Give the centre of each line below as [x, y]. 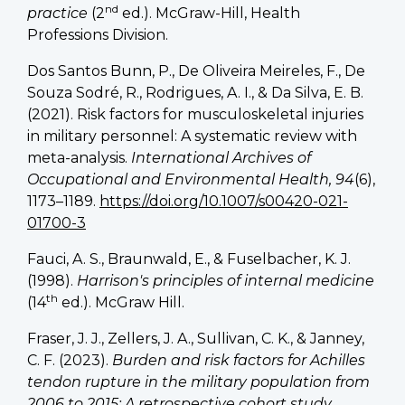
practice [57, 13]
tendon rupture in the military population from [198, 381]
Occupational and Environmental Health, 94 [191, 179]
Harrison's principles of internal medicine [226, 280]
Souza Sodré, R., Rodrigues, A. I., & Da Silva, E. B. [195, 92]
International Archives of [221, 157]
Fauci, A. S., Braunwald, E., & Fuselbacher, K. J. [189, 259]
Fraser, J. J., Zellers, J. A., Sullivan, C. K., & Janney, [196, 338]
